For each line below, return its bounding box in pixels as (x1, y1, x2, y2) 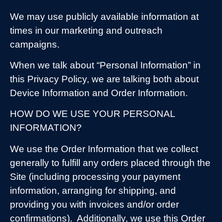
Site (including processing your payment (10, 171, 180, 182)
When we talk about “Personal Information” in (10, 59, 201, 70)
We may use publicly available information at (10, 11, 199, 22)
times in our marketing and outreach (10, 25, 163, 36)
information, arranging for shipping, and (10, 185, 176, 196)
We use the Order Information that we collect (10, 143, 198, 154)
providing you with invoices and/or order (10, 199, 179, 210)
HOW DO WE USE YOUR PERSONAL (10, 109, 175, 119)
